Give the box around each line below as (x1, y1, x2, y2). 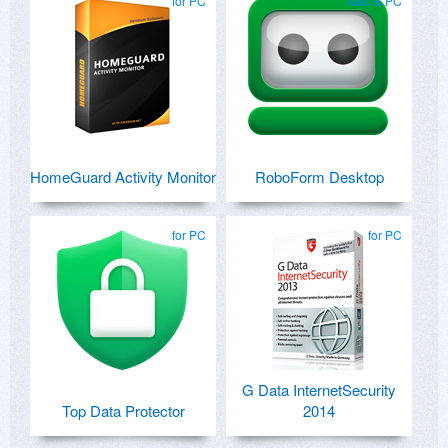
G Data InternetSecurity (242, 379, 396, 401)
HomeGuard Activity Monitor (30, 166, 216, 188)
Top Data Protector (61, 400, 185, 422)
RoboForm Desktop (254, 166, 384, 188)
